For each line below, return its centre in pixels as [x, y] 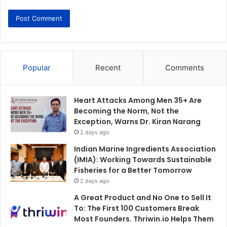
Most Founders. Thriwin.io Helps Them [144, 219]
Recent [108, 68]
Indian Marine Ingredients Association [145, 149]
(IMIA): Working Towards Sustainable [143, 160]
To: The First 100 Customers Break [137, 209]
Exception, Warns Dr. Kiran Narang [137, 122]
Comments [185, 68]
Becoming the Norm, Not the [126, 111]
